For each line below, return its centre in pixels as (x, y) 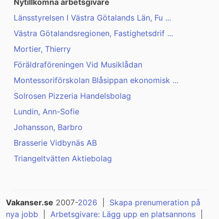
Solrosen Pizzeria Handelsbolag (72, 96)
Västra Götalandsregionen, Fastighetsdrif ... (93, 33)
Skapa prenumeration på (155, 203)
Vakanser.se (30, 203)
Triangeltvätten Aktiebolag (63, 159)
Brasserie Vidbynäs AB (55, 143)
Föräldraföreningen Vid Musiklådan (78, 65)
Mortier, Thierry (42, 49)
